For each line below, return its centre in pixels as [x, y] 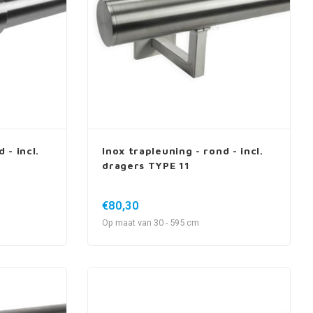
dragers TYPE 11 [146, 166]
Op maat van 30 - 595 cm [151, 223]
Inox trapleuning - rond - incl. [183, 151]
